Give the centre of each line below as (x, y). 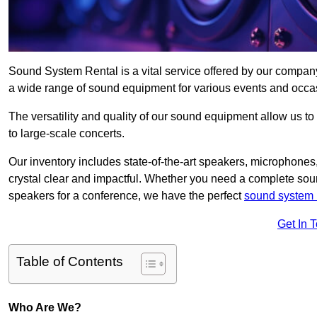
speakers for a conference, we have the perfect (126, 196)
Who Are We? (45, 308)
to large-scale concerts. (67, 134)
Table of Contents (70, 262)
